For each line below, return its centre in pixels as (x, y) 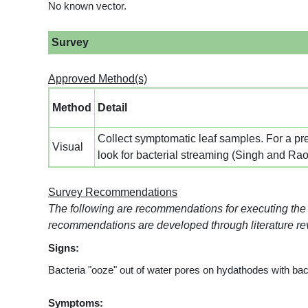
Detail (112, 108)
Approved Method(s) (98, 79)
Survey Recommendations (113, 192)
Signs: (64, 249)
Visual (68, 147)
